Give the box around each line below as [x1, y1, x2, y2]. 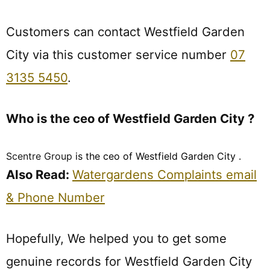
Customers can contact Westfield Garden [6, 24, 245, 39]
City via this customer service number [6, 46, 230, 62]
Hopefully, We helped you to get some [6, 231, 227, 246]
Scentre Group [6, 149, 75, 162]
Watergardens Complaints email [72, 166, 257, 182]
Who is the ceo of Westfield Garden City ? [6, 111, 254, 127]
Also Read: [6, 166, 72, 182]
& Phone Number [6, 189, 105, 205]
